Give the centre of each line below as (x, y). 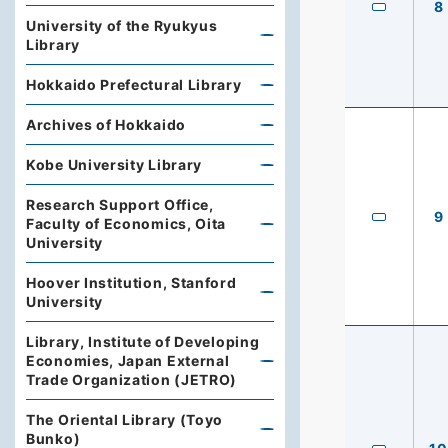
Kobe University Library (114, 164)
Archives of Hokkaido (106, 124)
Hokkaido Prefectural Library (134, 84)
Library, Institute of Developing (143, 341)
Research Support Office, (120, 204)
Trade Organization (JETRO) (132, 379)
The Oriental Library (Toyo (125, 419)
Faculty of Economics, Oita (126, 223)
